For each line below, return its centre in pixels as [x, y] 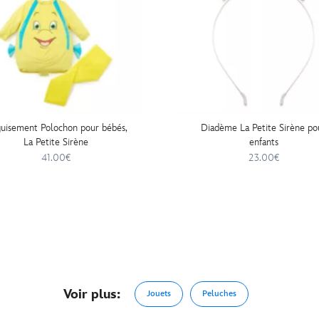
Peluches [219, 294]
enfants [263, 142]
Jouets [159, 294]
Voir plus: [92, 294]
